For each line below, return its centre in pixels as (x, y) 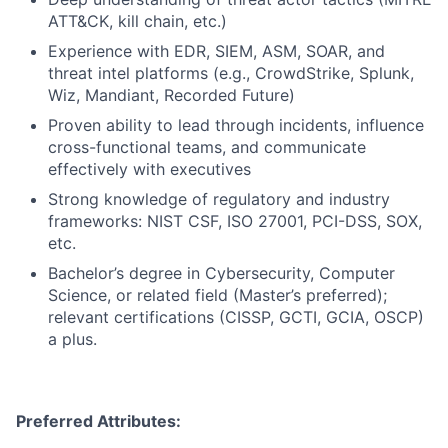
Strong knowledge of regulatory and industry (219, 199)
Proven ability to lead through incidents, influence (236, 125)
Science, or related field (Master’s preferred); (217, 295)
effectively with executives (149, 169)
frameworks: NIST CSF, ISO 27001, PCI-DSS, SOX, (235, 221)
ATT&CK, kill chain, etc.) (137, 21)
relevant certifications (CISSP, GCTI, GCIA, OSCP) (236, 317)
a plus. (72, 339)
